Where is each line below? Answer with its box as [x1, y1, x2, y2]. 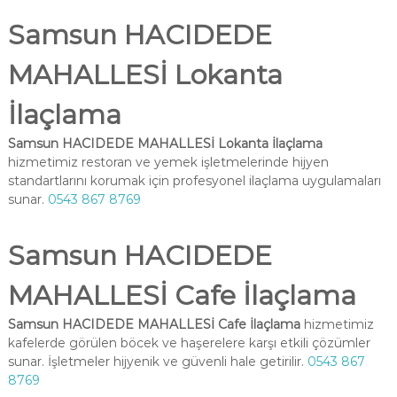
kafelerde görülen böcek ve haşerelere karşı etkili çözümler [7, 335, 370, 351]
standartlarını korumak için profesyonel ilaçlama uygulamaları [7, 173, 381, 189]
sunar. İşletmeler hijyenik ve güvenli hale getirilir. [7, 354, 307, 370]
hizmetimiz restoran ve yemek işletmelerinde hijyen [7, 154, 329, 170]
